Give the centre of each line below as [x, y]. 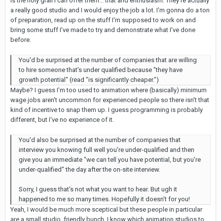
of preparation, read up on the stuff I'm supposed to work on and [103, 20]
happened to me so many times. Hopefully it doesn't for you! [104, 199]
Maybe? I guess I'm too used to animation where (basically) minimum [109, 90]
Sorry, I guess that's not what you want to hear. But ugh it [98, 189]
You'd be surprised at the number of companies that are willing [108, 60]
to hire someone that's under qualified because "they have [101, 70]
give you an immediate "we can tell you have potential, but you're [110, 159]
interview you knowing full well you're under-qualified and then [107, 149]
